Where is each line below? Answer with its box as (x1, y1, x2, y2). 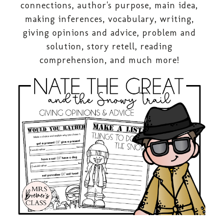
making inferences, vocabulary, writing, (24, 13, 194, 24)
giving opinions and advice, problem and (22, 27, 196, 38)
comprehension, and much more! (39, 54, 179, 66)
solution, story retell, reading (46, 41, 173, 52)
